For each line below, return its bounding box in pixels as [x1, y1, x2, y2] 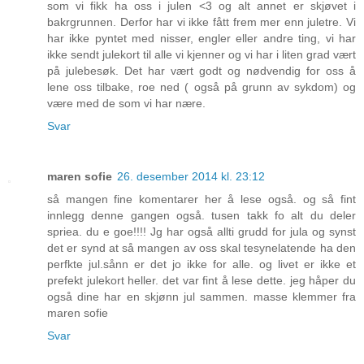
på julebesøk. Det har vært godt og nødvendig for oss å [47, 64, 356, 78]
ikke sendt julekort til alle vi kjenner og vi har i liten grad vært [47, 48, 356, 62]
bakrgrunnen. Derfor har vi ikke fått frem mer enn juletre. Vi [47, 15, 356, 29]
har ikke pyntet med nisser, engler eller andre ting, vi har [47, 32, 356, 45]
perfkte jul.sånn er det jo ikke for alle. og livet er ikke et [47, 258, 356, 271]
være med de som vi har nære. [47, 97, 206, 110]
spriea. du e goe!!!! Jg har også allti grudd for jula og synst [47, 225, 356, 239]
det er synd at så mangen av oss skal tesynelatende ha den [47, 241, 356, 255]
